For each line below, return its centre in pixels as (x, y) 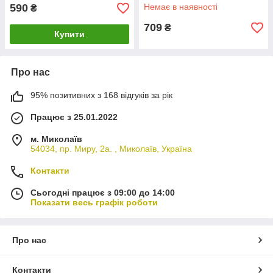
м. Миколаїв (56, 139)
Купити (69, 34)
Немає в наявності (181, 7)
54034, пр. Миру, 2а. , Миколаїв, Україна (111, 149)
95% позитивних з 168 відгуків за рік (101, 95)
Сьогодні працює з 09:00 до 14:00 (103, 193)
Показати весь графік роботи (94, 202)
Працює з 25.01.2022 (74, 117)
